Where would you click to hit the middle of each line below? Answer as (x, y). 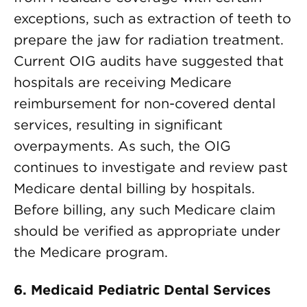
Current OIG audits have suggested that (149, 61)
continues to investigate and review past (151, 167)
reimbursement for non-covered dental (145, 103)
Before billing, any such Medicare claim (145, 210)
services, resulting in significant (118, 125)
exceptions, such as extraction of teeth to (152, 19)
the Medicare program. (91, 252)
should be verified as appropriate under (147, 231)
